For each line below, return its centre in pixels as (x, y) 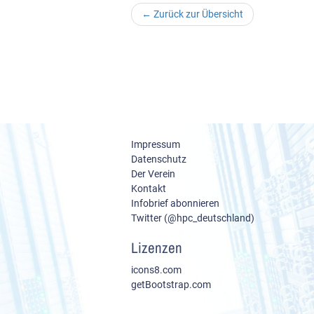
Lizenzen (157, 248)
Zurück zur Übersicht (197, 14)
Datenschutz (159, 159)
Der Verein (153, 174)
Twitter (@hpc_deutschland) (193, 218)
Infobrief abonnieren (175, 203)
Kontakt (149, 189)
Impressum (156, 144)
